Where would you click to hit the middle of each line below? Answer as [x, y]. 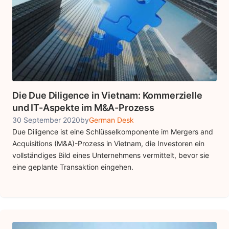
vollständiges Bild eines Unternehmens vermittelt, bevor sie [111, 155]
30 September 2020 [46, 120]
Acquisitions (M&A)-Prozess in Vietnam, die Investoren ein [108, 143]
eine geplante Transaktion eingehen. [73, 167]
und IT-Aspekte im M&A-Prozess [83, 107]
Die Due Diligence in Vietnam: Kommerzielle [107, 95]
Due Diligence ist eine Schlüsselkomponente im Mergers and [113, 131]
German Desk [111, 120]
